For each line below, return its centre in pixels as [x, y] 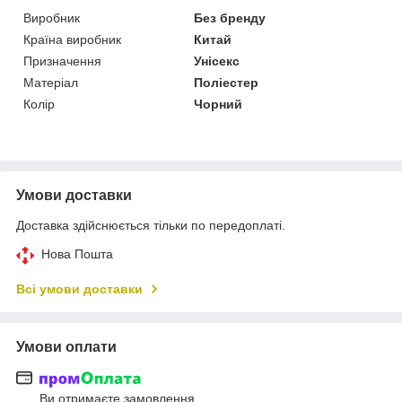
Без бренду [230, 17]
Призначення [62, 61]
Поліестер [227, 82]
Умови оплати [66, 346]
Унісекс [217, 61]
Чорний [218, 104]
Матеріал [51, 82]
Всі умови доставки [79, 288]
